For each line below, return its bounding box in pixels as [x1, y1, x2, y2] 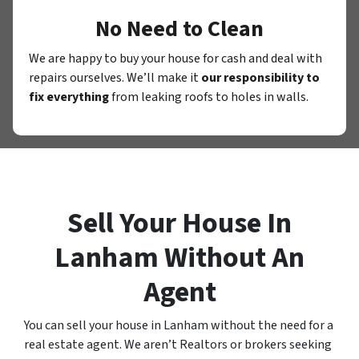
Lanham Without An [54, 236, 305, 278]
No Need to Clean [95, 12, 264, 45]
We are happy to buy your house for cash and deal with [29, 49, 322, 67]
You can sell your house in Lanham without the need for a [24, 316, 333, 334]
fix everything [29, 87, 109, 106]
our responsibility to [201, 68, 320, 87]
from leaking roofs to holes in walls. [109, 87, 309, 106]
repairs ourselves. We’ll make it [29, 68, 201, 87]
